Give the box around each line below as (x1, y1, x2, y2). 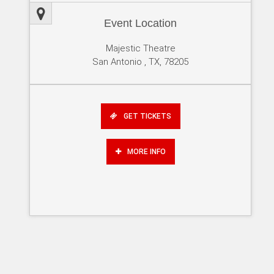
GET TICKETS (123, 112, 171, 121)
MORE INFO (127, 147, 166, 157)
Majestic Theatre (105, 43, 176, 54)
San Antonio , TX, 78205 (92, 56, 189, 68)
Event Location (104, 17, 177, 30)
